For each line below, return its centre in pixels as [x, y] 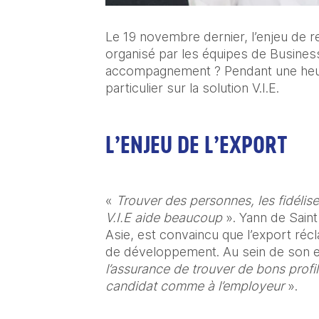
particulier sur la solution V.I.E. [192, 88]
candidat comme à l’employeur [195, 286]
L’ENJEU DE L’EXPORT [197, 144]
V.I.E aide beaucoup [166, 217]
